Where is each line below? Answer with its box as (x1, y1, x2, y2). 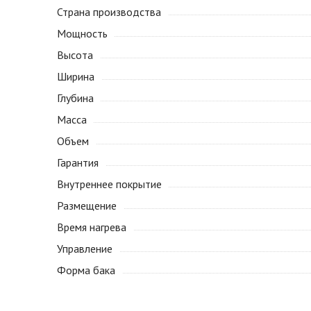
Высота (57, 48, 93, 62)
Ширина (57, 69, 94, 83)
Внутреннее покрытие (57, 177, 162, 191)
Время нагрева (57, 220, 126, 234)
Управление (57, 242, 112, 255)
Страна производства (57, 5, 161, 19)
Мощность (57, 26, 108, 40)
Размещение (57, 199, 117, 212)
